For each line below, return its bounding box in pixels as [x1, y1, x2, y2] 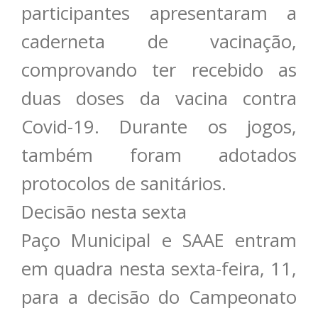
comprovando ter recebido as [21, 57, 297, 83]
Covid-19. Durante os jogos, [21, 114, 297, 140]
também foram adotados [21, 143, 297, 168]
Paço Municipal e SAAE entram [21, 228, 297, 253]
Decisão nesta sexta [21, 199, 187, 225]
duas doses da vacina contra [21, 86, 297, 111]
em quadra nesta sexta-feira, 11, [21, 256, 297, 282]
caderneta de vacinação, [21, 29, 297, 55]
